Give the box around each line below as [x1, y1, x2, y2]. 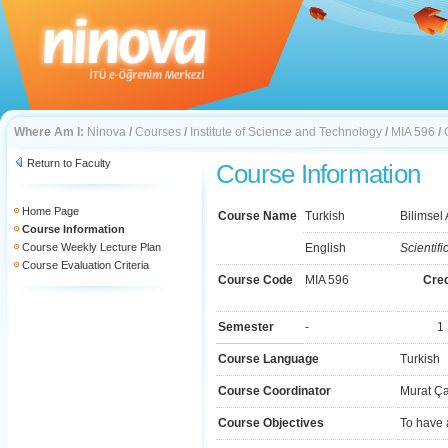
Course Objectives [218, 416, 324, 430]
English [305, 241, 346, 255]
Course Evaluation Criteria [22, 259, 149, 271]
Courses [135, 125, 181, 139]
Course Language [218, 352, 319, 366]
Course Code [218, 273, 293, 287]
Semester [218, 320, 274, 334]
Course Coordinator [218, 384, 331, 398]
